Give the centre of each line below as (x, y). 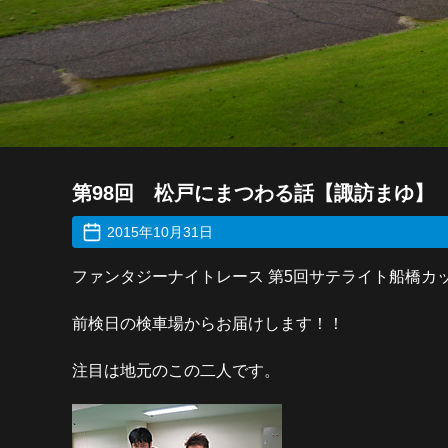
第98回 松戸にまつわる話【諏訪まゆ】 (253, 193)
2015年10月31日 (160, 232)
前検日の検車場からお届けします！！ (208, 323)
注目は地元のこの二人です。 (176, 370)
